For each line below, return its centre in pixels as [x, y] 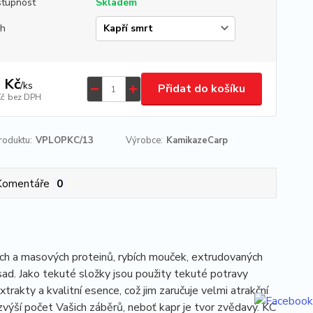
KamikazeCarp [197, 140]
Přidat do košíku [201, 89]
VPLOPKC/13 [64, 140]
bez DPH [24, 97]
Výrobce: [145, 140]
